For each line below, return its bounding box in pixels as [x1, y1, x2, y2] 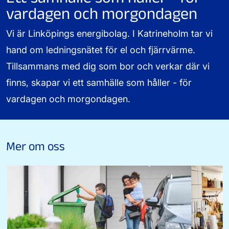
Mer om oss [6, 139, 65, 153]
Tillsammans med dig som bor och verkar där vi [6, 60, 210, 72]
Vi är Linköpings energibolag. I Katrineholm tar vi [6, 28, 213, 39]
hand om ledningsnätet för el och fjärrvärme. [6, 44, 195, 55]
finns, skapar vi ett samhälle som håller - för [6, 77, 192, 88]
